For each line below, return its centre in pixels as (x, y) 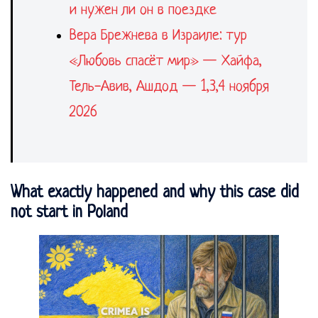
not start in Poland (69, 213)
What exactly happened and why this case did (155, 193)
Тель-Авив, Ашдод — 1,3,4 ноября (169, 87)
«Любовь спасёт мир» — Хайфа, (166, 61)
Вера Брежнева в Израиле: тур (158, 36)
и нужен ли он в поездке (143, 10)
